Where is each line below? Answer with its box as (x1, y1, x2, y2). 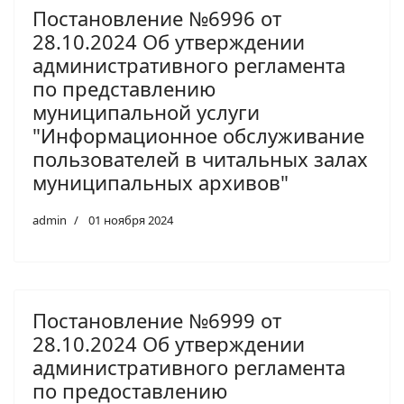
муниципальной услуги (32, 98, 260, 125)
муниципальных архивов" (32, 169, 289, 196)
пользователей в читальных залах (32, 145, 368, 172)
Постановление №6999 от (32, 307, 281, 334)
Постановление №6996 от (32, 5, 281, 32)
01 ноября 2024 (88, 212, 173, 228)
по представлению (32, 75, 216, 102)
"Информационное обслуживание (32, 122, 364, 149)
